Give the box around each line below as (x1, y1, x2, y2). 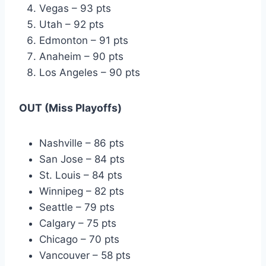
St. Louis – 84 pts (39, 169, 122, 182)
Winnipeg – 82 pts (39, 185, 124, 198)
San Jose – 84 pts (39, 153, 125, 166)
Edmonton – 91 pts (39, 34, 128, 47)
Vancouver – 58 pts (39, 249, 131, 262)
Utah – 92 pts (39, 18, 104, 31)
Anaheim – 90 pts (39, 50, 123, 63)
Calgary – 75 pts (39, 217, 116, 230)
